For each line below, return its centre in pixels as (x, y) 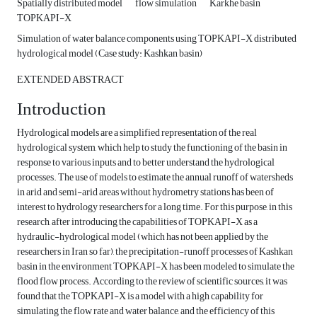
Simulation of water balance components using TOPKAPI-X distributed (157, 39)
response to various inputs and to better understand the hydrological (146, 163)
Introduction (62, 109)
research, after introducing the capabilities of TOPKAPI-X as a (137, 222)
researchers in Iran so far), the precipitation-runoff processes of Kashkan (155, 252)
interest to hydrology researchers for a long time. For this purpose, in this (155, 207)
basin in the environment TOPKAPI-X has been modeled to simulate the (156, 267)
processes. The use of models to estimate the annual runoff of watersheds (155, 178)
